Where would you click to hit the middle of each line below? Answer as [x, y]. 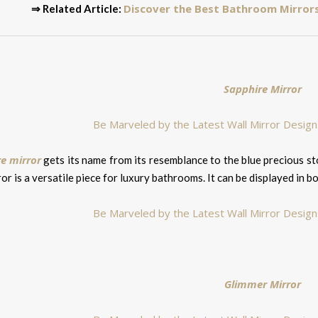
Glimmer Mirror [263, 284]
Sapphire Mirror [263, 88]
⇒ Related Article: [77, 8]
